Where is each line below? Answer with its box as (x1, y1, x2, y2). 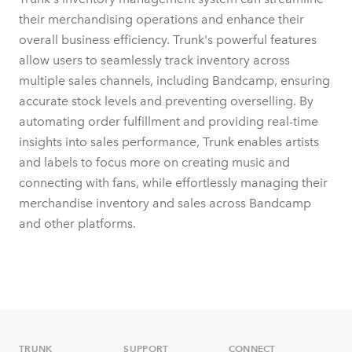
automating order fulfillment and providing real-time (19, 113, 318, 129)
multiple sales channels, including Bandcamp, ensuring (19, 72, 330, 88)
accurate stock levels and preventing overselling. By (19, 93, 313, 108)
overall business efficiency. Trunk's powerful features (19, 31, 317, 47)
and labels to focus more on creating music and (19, 154, 290, 170)
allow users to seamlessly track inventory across (19, 52, 290, 68)
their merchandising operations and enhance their (19, 11, 304, 27)
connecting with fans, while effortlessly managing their (19, 174, 328, 190)
